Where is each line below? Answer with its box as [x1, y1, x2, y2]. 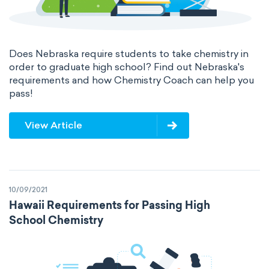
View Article [25, 119, 82, 131]
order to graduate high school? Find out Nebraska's [9, 61, 244, 73]
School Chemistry [9, 216, 103, 227]
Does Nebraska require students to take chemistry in [9, 48, 249, 59]
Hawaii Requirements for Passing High [9, 201, 210, 212]
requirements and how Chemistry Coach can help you [9, 74, 254, 86]
